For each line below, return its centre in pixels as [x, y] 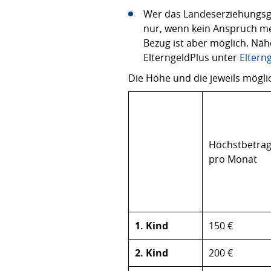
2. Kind [152, 253]
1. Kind [152, 226]
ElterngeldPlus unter [191, 57]
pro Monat [233, 159]
